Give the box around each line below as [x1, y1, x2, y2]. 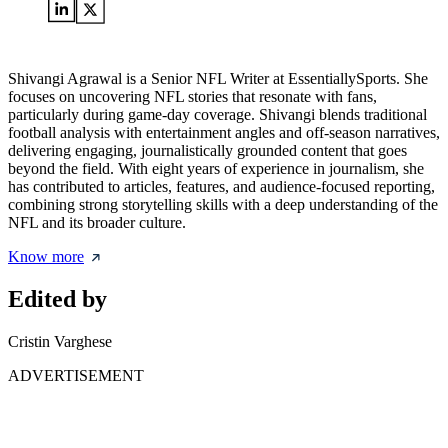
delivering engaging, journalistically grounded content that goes [8, 142, 407, 160]
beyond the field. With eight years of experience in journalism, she [8, 160, 424, 178]
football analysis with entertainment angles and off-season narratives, [8, 124, 440, 142]
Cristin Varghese [8, 333, 112, 351]
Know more [8, 248, 84, 266]
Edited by [8, 286, 107, 313]
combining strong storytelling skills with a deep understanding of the [8, 196, 438, 214]
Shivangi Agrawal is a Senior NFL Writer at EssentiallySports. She [8, 70, 428, 88]
